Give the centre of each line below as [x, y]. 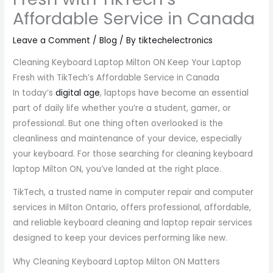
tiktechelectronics [176, 41]
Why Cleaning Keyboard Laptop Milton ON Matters [117, 262]
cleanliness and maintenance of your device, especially [128, 138]
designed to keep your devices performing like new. [120, 238]
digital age [78, 93]
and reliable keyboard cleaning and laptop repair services [133, 223]
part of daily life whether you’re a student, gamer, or [122, 108]
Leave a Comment [52, 41]
